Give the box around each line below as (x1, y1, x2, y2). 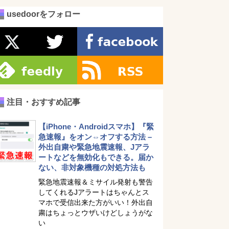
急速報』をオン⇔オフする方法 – (38, 132, 152, 141)
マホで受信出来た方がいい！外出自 (38, 198, 153, 207)
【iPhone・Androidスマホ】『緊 (38, 122, 154, 131)
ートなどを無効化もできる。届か (38, 153, 153, 162)
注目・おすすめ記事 (7, 98, 80, 106)
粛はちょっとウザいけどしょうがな (38, 209, 153, 217)
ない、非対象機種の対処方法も (38, 163, 146, 172)
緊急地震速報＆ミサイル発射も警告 (38, 178, 153, 186)
